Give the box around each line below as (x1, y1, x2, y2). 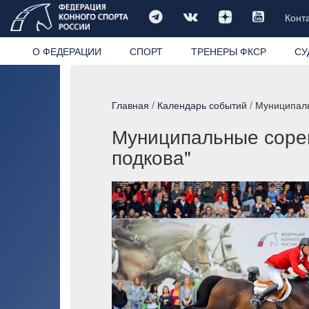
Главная (112, 97, 149, 112)
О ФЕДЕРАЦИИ (32, 43, 101, 58)
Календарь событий (157, 97, 247, 112)
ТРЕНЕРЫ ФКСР (190, 43, 266, 58)
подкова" (112, 142, 191, 170)
